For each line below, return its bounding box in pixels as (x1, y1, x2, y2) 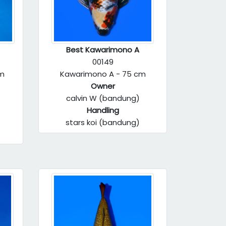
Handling (86, 105, 119, 116)
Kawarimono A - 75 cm (60, 69, 146, 79)
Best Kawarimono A (66, 44, 139, 55)
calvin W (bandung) (66, 93, 140, 103)
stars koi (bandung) (66, 117, 140, 128)
